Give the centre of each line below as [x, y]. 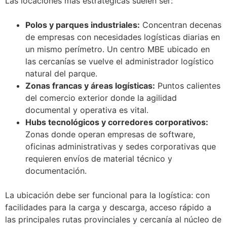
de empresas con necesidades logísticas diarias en [123, 37]
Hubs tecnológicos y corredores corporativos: [117, 122]
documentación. [56, 171]
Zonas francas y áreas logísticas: [90, 85]
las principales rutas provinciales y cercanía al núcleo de [113, 219]
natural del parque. [61, 73]
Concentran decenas [181, 25]
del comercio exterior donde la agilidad [101, 98]
